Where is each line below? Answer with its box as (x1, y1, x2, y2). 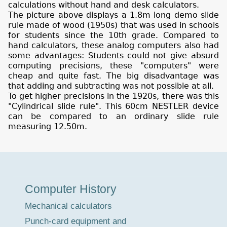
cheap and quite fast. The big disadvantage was (8, 71, 219, 81)
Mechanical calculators (25, 201, 112, 211)
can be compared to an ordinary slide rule (8, 111, 219, 122)
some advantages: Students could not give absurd (8, 51, 219, 61)
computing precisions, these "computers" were (8, 61, 219, 71)
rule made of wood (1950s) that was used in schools (8, 20, 219, 30)
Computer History (25, 182, 117, 196)
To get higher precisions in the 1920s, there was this (8, 91, 219, 101)
